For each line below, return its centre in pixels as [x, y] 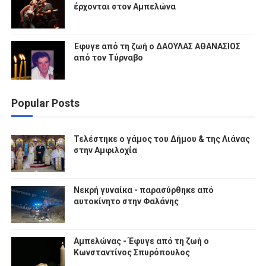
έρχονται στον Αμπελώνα [124, 6]
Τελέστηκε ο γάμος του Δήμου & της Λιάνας [161, 139]
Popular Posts [45, 103]
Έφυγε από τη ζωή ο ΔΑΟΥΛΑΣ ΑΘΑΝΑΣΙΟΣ [157, 46]
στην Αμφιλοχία [105, 150]
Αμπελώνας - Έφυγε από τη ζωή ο [141, 241]
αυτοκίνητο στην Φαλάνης [126, 201]
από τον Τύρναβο [108, 57]
